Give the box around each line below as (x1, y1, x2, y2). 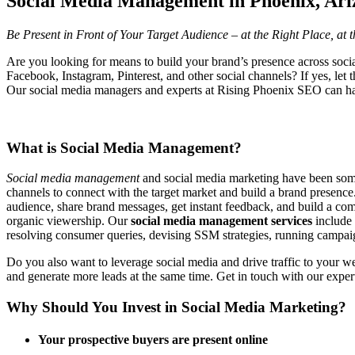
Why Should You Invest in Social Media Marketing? (6, 298, 346, 315)
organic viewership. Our (6, 214, 131, 228)
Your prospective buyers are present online (38, 333, 268, 347)
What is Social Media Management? (6, 139, 242, 156)
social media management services (131, 214, 315, 228)
